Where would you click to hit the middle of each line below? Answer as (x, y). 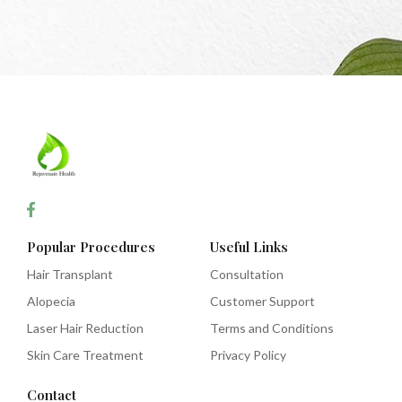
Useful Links (249, 247)
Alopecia (51, 301)
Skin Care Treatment (85, 355)
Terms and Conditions (272, 328)
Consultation (247, 275)
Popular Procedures (91, 247)
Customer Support (262, 301)
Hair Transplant (70, 275)
